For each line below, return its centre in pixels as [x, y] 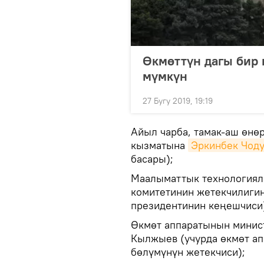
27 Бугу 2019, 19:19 [178, 101]
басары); [152, 159]
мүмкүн [165, 76]
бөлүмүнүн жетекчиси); [188, 252]
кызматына [159, 145]
